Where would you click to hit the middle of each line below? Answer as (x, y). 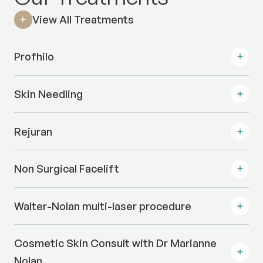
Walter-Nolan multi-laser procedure (102, 206)
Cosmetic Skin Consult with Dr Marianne (115, 243)
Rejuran (33, 131)
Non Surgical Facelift (66, 169)
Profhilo (34, 57)
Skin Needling (48, 94)
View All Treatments (83, 20)
